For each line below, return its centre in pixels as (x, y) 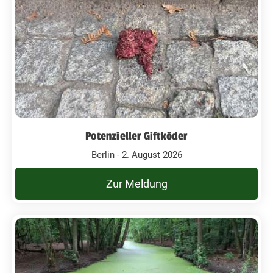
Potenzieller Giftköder (136, 136)
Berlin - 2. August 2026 (136, 155)
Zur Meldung (136, 184)
